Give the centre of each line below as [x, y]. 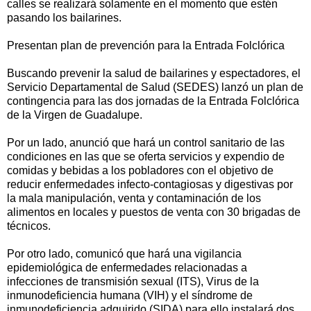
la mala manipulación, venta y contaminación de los [134, 198]
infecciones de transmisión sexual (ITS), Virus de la [133, 281]
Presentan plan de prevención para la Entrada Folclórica [146, 45]
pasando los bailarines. [64, 17]
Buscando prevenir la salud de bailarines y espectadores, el [154, 73]
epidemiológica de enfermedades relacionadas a [127, 267]
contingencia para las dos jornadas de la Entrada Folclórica [153, 101]
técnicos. [29, 226]
